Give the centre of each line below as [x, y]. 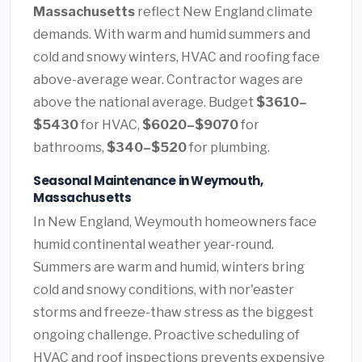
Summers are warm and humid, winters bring [169, 267]
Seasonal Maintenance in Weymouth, [148, 180]
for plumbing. [228, 147]
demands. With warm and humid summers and [172, 34]
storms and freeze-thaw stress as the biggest [173, 313]
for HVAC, [110, 124]
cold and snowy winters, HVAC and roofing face [177, 57]
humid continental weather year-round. [154, 245]
